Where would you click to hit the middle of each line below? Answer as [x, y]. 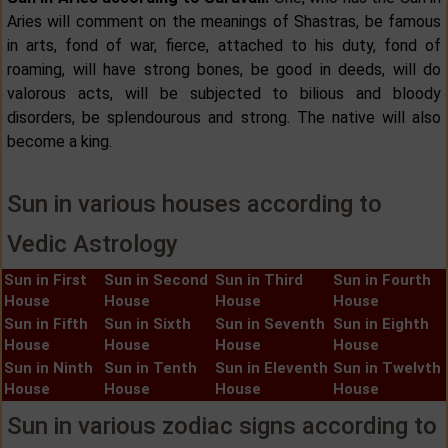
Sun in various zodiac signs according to [222, 425]
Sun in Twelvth [387, 367]
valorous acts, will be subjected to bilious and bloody [224, 93]
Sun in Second [156, 279]
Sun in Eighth [381, 323]
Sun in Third [259, 279]
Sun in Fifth [46, 323]
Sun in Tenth [150, 367]
